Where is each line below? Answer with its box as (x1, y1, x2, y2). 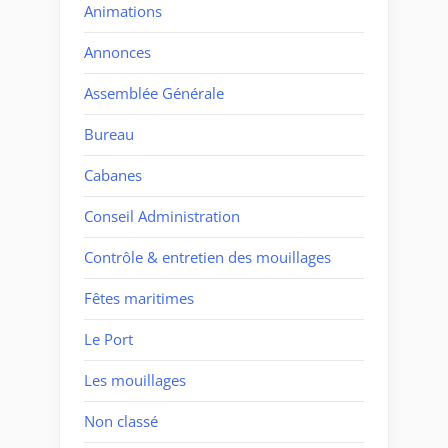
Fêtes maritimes (84, 288, 194, 309)
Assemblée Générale (84, 83, 224, 104)
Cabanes (84, 165, 142, 186)
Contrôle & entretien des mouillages (84, 247, 331, 268)
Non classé (84, 411, 158, 432)
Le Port (84, 329, 133, 350)
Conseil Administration (84, 206, 240, 227)
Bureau (84, 124, 134, 145)
